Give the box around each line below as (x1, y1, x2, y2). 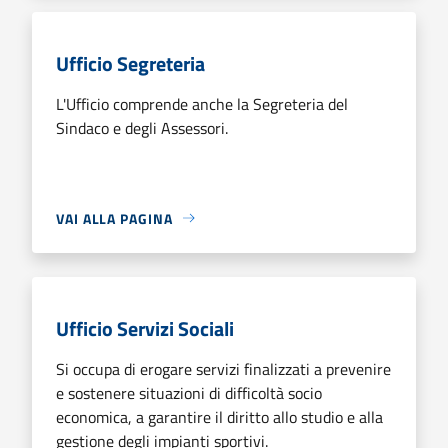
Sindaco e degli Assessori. (56, 115, 228, 140)
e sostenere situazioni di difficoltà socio (56, 380, 322, 405)
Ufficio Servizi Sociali (56, 312, 234, 344)
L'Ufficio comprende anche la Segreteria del (56, 91, 348, 116)
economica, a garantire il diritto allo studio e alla (56, 404, 383, 429)
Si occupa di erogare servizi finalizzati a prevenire (56, 356, 391, 381)
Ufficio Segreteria (56, 47, 205, 79)
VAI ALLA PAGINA (56, 207, 173, 229)
